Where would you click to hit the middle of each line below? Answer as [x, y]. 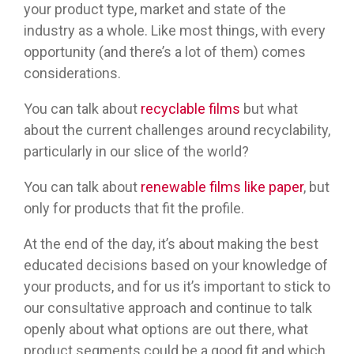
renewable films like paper [222, 187]
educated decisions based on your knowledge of [176, 265]
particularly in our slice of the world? [136, 152]
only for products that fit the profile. [134, 209]
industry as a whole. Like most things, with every [175, 31]
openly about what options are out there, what [166, 330]
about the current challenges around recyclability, [177, 130]
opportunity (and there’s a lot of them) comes [165, 52]
